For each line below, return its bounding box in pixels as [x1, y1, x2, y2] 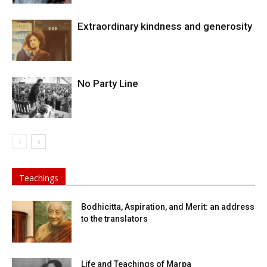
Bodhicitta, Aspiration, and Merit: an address [81, 202, 254, 212]
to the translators [81, 214, 148, 224]
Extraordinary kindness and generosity [77, 20, 252, 33]
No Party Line [77, 77, 138, 90]
